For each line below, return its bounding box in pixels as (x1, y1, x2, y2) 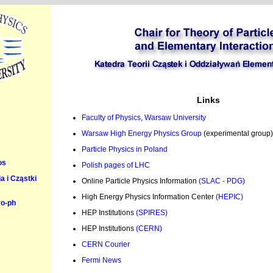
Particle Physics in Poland (82, 145, 168, 154)
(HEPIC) (216, 193, 243, 201)
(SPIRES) (136, 208, 168, 217)
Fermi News (82, 256, 121, 264)
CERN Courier (82, 240, 130, 249)
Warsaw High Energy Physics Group (82, 129, 202, 138)
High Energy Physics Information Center (82, 193, 216, 201)
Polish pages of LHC (82, 161, 150, 169)
